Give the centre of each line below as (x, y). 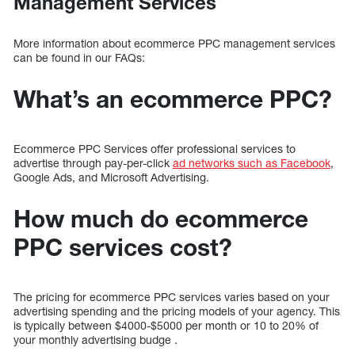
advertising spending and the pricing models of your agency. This (177, 311)
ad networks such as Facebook (252, 162)
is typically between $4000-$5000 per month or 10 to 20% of (166, 325)
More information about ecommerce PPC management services (174, 43)
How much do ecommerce (161, 218)
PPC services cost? (123, 247)
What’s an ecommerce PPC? (173, 99)
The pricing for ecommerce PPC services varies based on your (172, 296)
